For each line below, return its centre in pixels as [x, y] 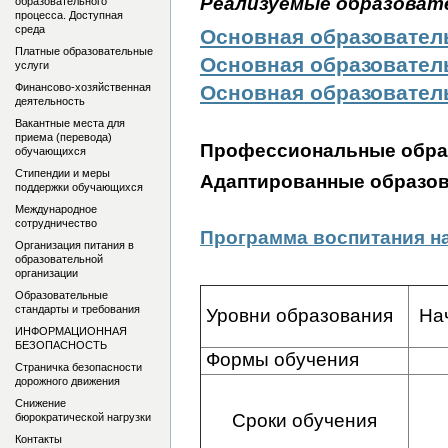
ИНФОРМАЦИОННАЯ [71, 331]
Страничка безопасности [78, 367]
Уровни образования [302, 316]
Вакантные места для [70, 123]
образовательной [59, 259]
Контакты [38, 439]
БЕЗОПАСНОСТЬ [61, 345]
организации [46, 273]
